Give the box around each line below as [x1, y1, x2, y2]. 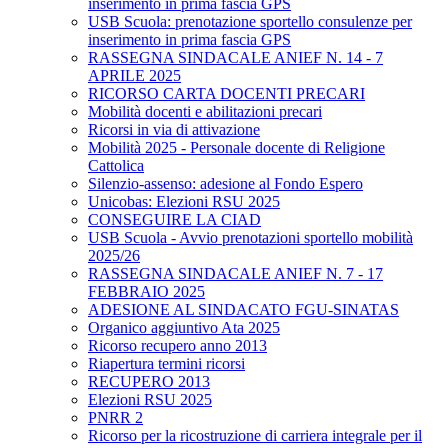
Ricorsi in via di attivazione [88, 121, 260, 139]
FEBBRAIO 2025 [88, 283, 205, 301]
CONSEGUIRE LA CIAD [88, 211, 261, 229]
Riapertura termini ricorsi [88, 355, 245, 373]
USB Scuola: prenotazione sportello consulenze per [88, 13, 412, 31]
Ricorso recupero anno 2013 [88, 337, 267, 355]
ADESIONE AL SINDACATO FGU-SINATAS [88, 301, 399, 319]
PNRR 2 [88, 409, 143, 427]
